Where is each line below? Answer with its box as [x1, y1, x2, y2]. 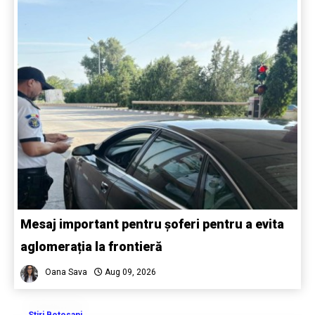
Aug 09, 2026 [103, 266, 156, 277]
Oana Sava [45, 266, 87, 277]
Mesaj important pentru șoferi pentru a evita [20, 216, 284, 231]
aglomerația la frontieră [20, 238, 162, 254]
